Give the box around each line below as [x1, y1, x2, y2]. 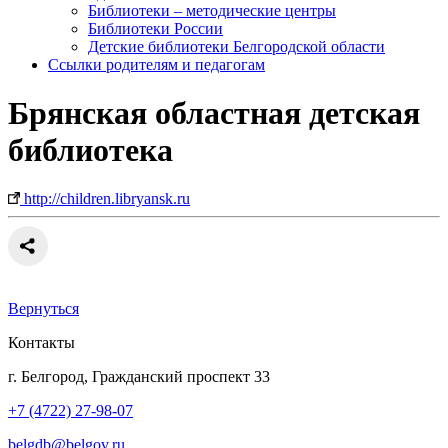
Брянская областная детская [8, 94, 420, 131]
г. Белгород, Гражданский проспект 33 [8, 368, 270, 386]
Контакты [8, 334, 75, 352]
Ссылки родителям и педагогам [48, 55, 265, 73]
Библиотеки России [88, 19, 223, 37]
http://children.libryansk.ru [20, 190, 190, 208]
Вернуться [8, 300, 79, 318]
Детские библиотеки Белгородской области [88, 37, 385, 55]
